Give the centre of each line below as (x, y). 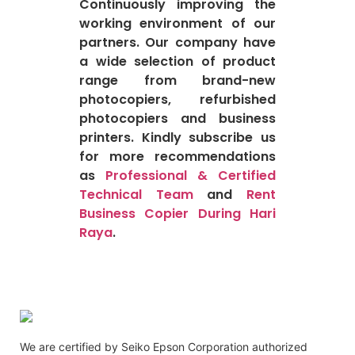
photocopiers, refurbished (177, 100)
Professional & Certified (191, 176)
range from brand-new (177, 81)
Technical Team (136, 195)
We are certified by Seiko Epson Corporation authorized (164, 346)
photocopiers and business (177, 119)
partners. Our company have (177, 43)
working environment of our (177, 24)
